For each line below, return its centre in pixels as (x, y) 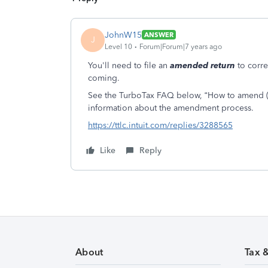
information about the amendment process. (171, 108)
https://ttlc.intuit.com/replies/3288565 (160, 125)
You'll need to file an (129, 66)
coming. (105, 78)
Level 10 (118, 46)
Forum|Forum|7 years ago (181, 46)
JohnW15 (123, 35)
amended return (202, 66)
